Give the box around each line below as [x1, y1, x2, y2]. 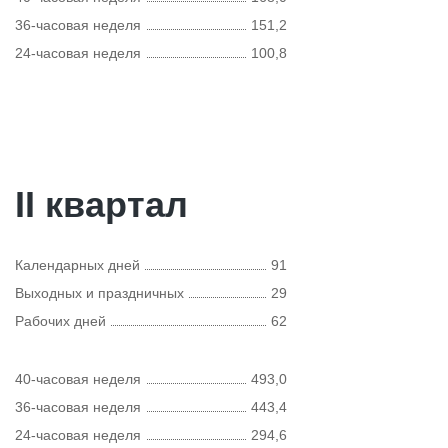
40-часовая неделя [15, 371, 141, 387]
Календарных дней [15, 257, 140, 273]
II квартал [15, 184, 188, 225]
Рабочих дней [15, 313, 106, 329]
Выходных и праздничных [15, 285, 184, 301]
